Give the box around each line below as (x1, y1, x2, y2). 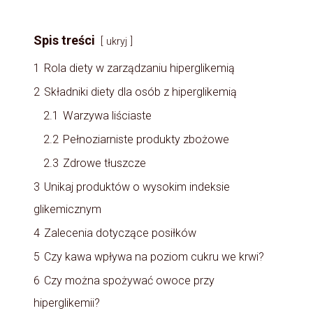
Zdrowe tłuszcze (63, 156, 146, 170)
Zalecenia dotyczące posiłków (44, 226, 196, 240)
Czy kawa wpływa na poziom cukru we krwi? (44, 249, 264, 263)
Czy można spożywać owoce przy (44, 273, 214, 287)
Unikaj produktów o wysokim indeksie (44, 180, 230, 194)
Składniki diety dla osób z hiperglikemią (44, 85, 237, 99)
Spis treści (34, 32, 95, 48)
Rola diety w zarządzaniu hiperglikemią (44, 61, 235, 75)
